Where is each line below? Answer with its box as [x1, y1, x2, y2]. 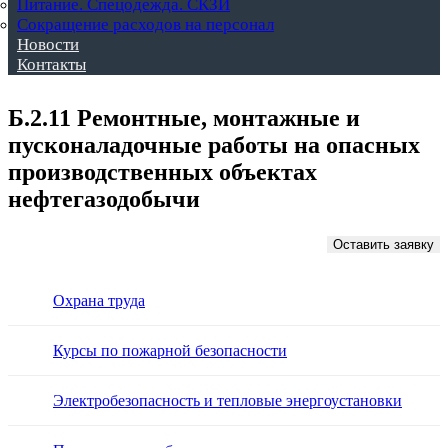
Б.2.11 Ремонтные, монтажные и [8, 104, 360, 131]
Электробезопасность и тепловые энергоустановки [53, 392, 402, 410]
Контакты [17, 54, 86, 74]
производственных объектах [8, 158, 317, 185]
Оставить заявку [332, 237, 434, 253]
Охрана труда [53, 292, 145, 310]
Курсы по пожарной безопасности [53, 342, 287, 360]
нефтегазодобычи [8, 185, 200, 212]
